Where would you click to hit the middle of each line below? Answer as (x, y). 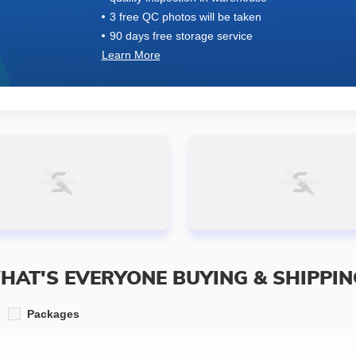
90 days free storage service (181, 36)
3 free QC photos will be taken (185, 17)
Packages (53, 314)
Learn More (131, 55)
